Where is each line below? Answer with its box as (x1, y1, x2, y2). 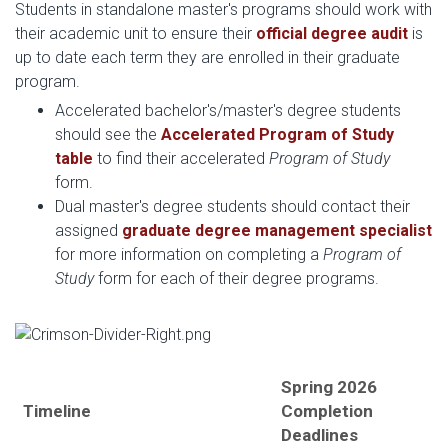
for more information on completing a (55, 245, 323, 264)
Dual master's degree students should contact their (55, 197, 410, 216)
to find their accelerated (93, 149, 269, 168)
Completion (281, 401, 373, 421)
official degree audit (256, 24, 408, 43)
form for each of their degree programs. (94, 269, 379, 288)
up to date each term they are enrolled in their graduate (15, 48, 400, 67)
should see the (55, 125, 161, 144)
